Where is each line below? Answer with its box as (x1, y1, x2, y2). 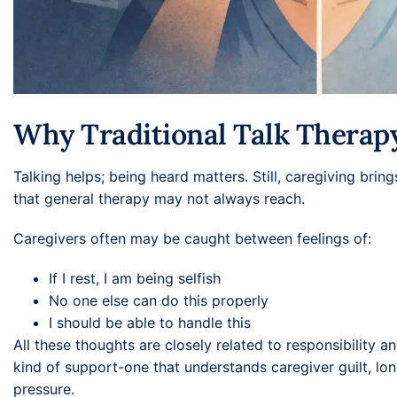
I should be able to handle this (49, 314, 251, 332)
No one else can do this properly (49, 292, 269, 310)
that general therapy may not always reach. (13, 190, 305, 208)
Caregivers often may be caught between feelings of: (13, 230, 371, 248)
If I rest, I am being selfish (49, 269, 221, 288)
